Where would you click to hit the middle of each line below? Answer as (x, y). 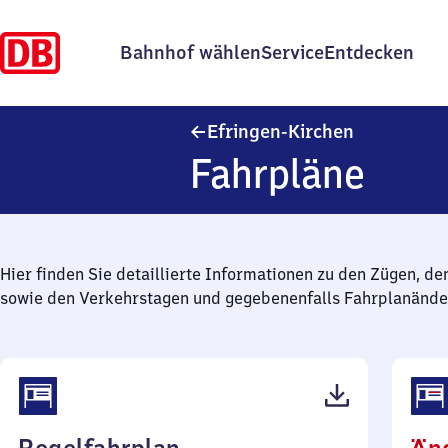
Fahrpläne (278, 173)
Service (292, 52)
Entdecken (369, 52)
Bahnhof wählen (190, 52)
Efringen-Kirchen (280, 131)
